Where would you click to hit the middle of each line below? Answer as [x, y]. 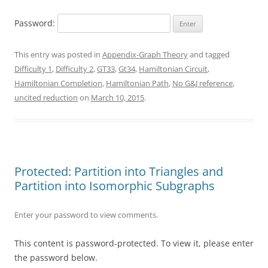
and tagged [209, 54]
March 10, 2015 [118, 97]
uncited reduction [46, 97]
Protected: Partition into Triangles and [119, 171]
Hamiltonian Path [137, 83]
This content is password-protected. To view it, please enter [134, 243]
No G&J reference [202, 83]
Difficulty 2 [74, 68]
